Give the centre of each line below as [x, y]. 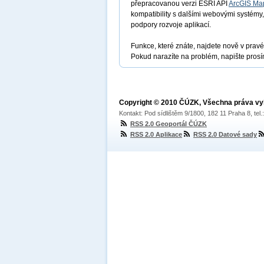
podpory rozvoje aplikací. [171, 25]
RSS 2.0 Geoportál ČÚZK [169, 124]
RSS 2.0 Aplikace [156, 134]
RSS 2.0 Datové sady [225, 134]
